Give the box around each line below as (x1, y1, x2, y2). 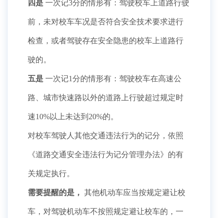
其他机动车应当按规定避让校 (82, 188, 185, 197)
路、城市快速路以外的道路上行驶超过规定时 (28, 93, 183, 102)
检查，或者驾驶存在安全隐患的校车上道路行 (28, 36, 183, 45)
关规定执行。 (28, 169, 74, 178)
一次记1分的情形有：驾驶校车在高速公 (43, 74, 182, 83)
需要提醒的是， (28, 188, 82, 197)
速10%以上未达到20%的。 (28, 112, 118, 121)
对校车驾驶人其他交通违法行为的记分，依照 (28, 131, 183, 140)
